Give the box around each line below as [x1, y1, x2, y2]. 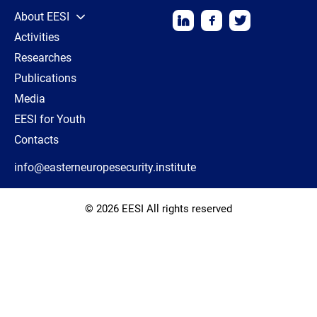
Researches [14, 51, 71, 65]
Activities [14, 30, 59, 45]
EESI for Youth [14, 113, 86, 127]
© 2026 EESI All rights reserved [85, 202, 232, 216]
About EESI [14, 10, 69, 24]
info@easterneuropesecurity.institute [14, 161, 196, 175]
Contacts [14, 133, 59, 147]
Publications [14, 71, 76, 86]
